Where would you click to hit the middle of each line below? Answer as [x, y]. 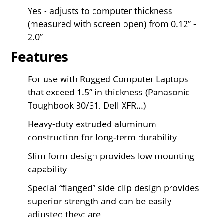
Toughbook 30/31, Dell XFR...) [87, 105]
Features [39, 56]
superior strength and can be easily [100, 201]
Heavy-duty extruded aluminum [92, 124]
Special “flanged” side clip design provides [114, 188]
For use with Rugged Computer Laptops [108, 79]
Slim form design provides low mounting [111, 156]
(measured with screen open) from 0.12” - [112, 23]
